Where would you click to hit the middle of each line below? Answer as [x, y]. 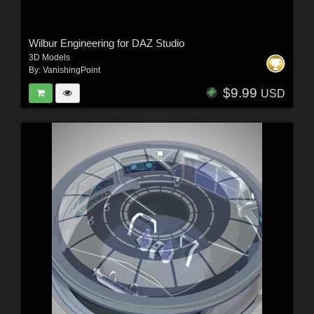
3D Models [49, 57]
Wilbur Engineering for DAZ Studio [106, 43]
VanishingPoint [71, 70]
